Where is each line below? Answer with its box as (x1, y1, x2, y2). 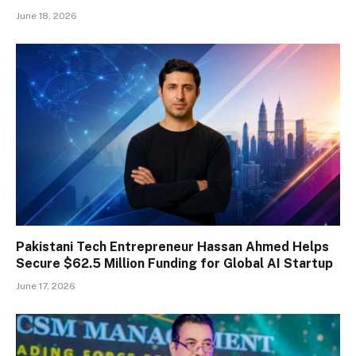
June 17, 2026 (16, 281, 75, 292)
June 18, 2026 (16, 10, 77, 21)
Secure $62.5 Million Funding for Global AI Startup (16, 256, 333, 272)
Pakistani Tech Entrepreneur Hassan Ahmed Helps (16, 239, 329, 255)
